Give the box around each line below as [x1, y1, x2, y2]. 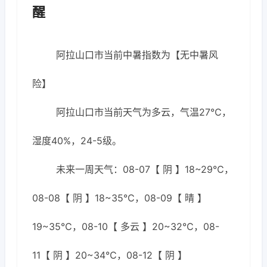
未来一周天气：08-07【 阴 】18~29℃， [56, 163, 234, 175]
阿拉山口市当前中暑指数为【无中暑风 [56, 49, 218, 61]
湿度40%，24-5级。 [32, 135, 122, 147]
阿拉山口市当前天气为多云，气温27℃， [56, 106, 231, 118]
